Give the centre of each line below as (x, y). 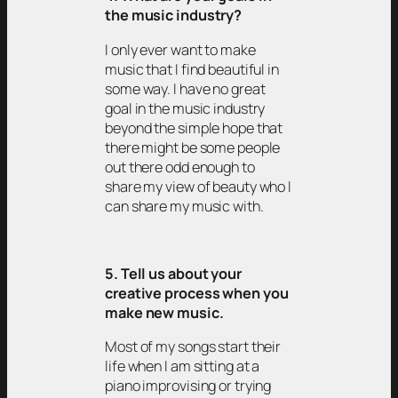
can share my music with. (184, 206)
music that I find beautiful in (192, 69)
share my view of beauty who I (199, 186)
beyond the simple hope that (194, 127)
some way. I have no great (185, 88)
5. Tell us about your (173, 274)
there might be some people (193, 147)
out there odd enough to (180, 167)
